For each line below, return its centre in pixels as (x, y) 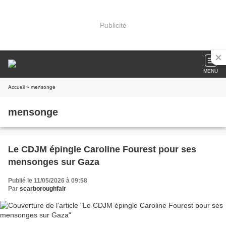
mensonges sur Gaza (54, 162)
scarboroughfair (43, 189)
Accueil (16, 87)
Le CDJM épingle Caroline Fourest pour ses (102, 149)
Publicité (113, 25)
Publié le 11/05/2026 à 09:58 (48, 181)
